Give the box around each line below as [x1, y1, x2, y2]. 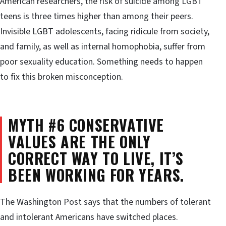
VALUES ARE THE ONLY [8, 130, 151, 153]
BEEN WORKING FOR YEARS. [8, 163, 184, 187]
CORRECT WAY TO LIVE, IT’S [8, 147, 184, 170]
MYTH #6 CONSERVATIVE [8, 114, 164, 137]
